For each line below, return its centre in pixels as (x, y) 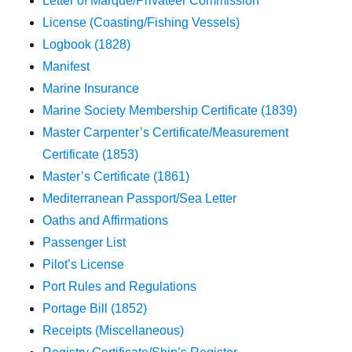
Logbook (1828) (87, 45)
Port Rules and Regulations (120, 287)
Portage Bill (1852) (95, 309)
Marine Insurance (91, 89)
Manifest (66, 67)
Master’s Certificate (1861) (116, 177)
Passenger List (84, 243)
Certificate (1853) (91, 155)
